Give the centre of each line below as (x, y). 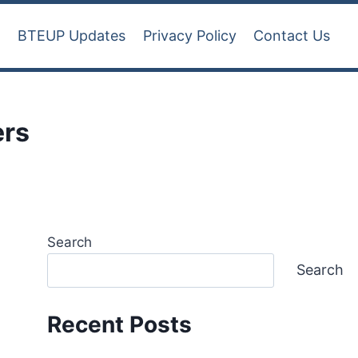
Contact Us (292, 36)
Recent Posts (120, 325)
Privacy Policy (189, 36)
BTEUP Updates (72, 36)
